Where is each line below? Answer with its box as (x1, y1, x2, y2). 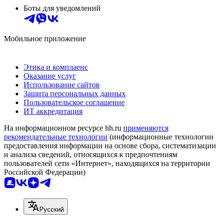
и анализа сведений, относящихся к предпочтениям (4, 150, 177, 159)
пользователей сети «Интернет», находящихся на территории (4, 159, 210, 167)
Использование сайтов (24, 80, 100, 89)
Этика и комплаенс (24, 62, 88, 71)
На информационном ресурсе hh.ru (4, 123, 123, 132)
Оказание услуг (24, 71, 76, 80)
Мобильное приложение (4, 34, 86, 43)
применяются (123, 123, 168, 132)
